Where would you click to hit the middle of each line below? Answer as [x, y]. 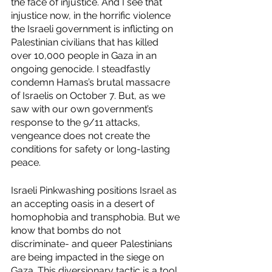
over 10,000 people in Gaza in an [85, 56]
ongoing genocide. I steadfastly [82, 69]
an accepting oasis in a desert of [84, 204]
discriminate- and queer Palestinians [93, 244]
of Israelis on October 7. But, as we [89, 96]
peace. [26, 162]
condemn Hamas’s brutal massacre [92, 82]
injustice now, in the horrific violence [92, 15]
